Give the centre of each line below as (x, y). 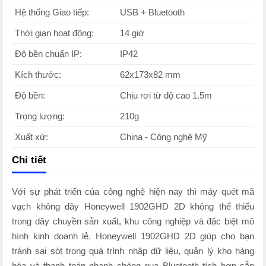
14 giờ (132, 33)
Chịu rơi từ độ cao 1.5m (166, 95)
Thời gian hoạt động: (54, 33)
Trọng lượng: (40, 116)
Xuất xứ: (33, 137)
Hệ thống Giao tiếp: (52, 12)
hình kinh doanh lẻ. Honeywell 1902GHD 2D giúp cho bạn (133, 236)
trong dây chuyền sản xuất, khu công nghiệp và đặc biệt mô (133, 221)
